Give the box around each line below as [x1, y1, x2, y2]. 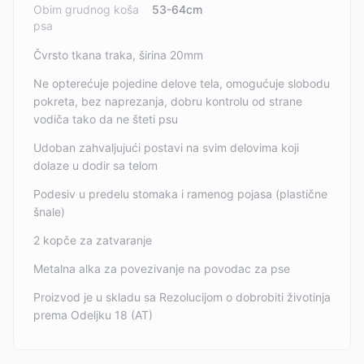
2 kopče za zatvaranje [33, 233, 152, 247]
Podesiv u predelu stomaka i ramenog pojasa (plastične [33, 187, 327, 201]
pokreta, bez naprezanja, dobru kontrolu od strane [33, 94, 302, 108]
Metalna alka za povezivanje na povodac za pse [33, 262, 290, 275]
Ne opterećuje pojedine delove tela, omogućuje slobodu [33, 76, 330, 90]
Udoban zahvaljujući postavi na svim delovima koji [33, 141, 299, 154]
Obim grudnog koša [33, 2, 139, 16]
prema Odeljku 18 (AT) [33, 308, 153, 322]
